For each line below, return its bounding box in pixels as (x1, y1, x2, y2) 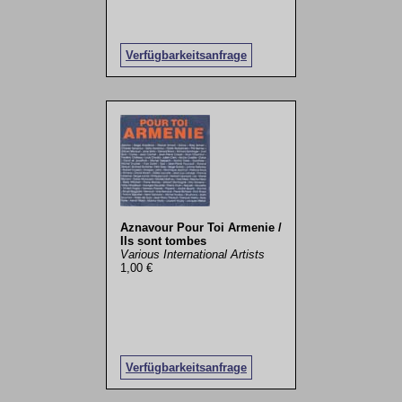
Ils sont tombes (119, 233, 206, 248)
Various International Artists (119, 247, 265, 261)
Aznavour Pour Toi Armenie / (119, 220, 282, 234)
